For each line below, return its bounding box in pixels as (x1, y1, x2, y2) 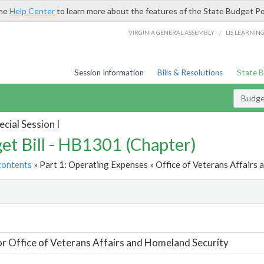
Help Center (9, 6, 55, 16)
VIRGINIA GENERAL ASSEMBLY (128, 28, 215, 36)
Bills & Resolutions (157, 68, 223, 77)
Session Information (74, 68, 144, 77)
